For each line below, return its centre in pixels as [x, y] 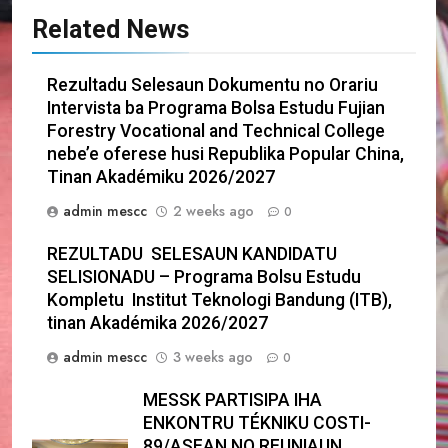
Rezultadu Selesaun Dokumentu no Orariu [212, 84]
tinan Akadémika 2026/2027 [157, 322]
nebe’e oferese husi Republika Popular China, [225, 153]
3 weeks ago [213, 356]
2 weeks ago [213, 210]
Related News [110, 29]
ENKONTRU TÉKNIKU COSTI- [257, 422]
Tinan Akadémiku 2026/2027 [161, 176]
